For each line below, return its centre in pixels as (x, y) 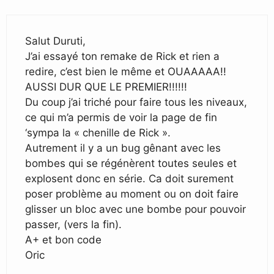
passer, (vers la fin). (73, 224)
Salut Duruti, (55, 41)
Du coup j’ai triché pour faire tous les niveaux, (136, 102)
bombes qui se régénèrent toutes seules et (131, 163)
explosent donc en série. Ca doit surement (129, 178)
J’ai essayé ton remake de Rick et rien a (122, 56)
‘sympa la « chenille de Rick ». (98, 132)
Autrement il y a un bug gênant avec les (123, 148)
